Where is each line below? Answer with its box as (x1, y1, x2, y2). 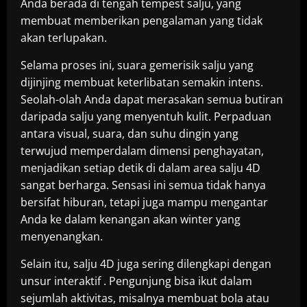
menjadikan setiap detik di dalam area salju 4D (21, 160, 260, 175)
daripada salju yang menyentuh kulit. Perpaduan (21, 109, 271, 124)
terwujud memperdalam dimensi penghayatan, (21, 143, 264, 158)
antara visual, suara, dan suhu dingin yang (21, 126, 238, 141)
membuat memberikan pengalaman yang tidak (21, 13, 262, 28)
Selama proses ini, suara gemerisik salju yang (21, 58, 254, 73)
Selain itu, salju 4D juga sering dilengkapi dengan (21, 256, 271, 271)
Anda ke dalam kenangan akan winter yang (21, 212, 241, 227)
